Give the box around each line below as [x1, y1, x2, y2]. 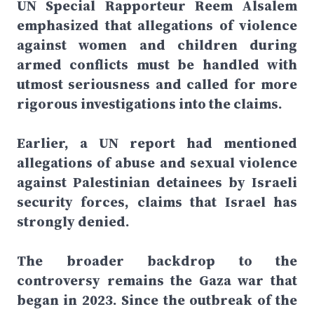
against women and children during [17, 35, 297, 55]
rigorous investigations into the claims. [17, 94, 282, 114]
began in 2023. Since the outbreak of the [17, 290, 297, 310]
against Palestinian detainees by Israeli [17, 172, 297, 192]
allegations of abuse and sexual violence [17, 153, 297, 172]
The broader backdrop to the [17, 251, 297, 271]
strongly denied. [17, 212, 130, 231]
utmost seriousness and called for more [17, 74, 297, 94]
